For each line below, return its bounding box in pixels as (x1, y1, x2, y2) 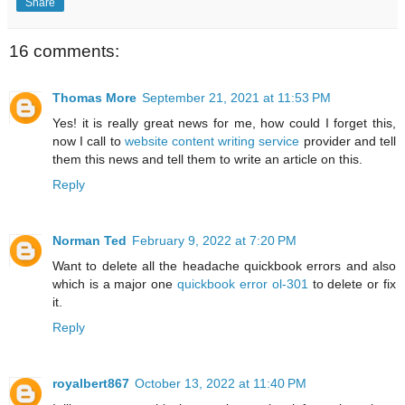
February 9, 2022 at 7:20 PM (132, 233, 297, 249)
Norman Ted (52, 233, 127, 249)
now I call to (52, 134, 125, 149)
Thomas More (52, 90, 137, 106)
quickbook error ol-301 (177, 277, 308, 292)
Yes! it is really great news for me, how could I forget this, (52, 116, 396, 131)
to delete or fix (307, 277, 397, 292)
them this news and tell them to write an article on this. (52, 152, 363, 167)
